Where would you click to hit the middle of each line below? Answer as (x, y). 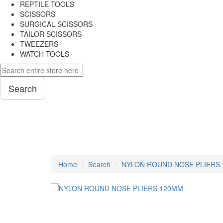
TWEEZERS (39, 44)
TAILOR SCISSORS (51, 34)
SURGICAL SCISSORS (56, 24)
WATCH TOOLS (45, 54)
